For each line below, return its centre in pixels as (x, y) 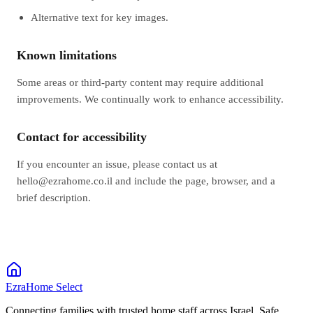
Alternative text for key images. (100, 17)
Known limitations (67, 55)
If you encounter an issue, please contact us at (117, 163)
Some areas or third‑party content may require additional (140, 82)
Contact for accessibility (82, 137)
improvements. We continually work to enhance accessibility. (150, 99)
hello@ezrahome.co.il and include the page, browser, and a (146, 180)
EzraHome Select (44, 286)
